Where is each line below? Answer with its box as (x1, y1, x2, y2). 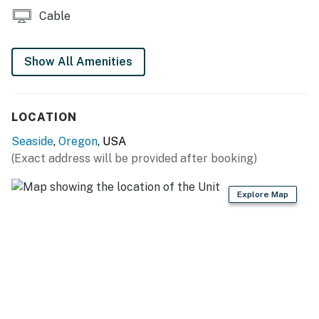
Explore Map (237, 189, 288, 199)
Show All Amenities (24, 54, 132, 68)
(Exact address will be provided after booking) (11, 151, 257, 165)
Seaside (11, 134, 53, 148)
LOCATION (11, 110, 77, 124)
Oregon (58, 134, 98, 148)
